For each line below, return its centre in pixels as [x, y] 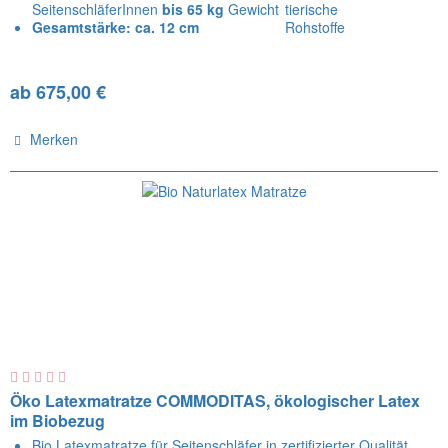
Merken [54, 139]
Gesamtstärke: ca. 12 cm [116, 27]
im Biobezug [58, 420]
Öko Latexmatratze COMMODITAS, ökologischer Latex [215, 400]
